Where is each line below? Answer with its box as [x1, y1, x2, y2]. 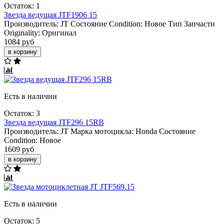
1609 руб [4, 144, 34, 153]
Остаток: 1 [4, 1, 40, 10]
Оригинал [42, 28, 76, 37]
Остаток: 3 [4, 108, 40, 117]
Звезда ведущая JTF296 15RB [4, 117, 104, 126]
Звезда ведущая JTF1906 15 [4, 10, 97, 19]
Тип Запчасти [168, 19, 215, 28]
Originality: [4, 28, 40, 37]
